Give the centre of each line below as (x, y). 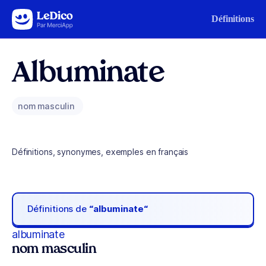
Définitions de (58, 209)
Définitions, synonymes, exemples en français (100, 152)
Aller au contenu (45, 16)
